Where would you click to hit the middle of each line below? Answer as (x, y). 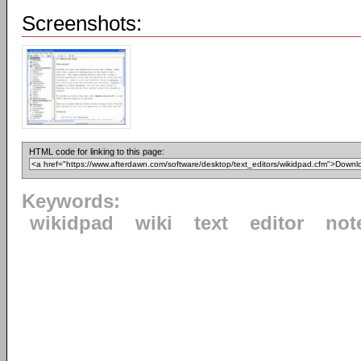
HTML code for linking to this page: (97, 151)
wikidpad (72, 223)
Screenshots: (82, 23)
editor (277, 223)
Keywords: (71, 201)
